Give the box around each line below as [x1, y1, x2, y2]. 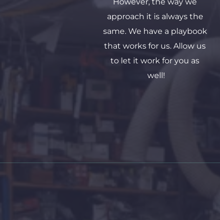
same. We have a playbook [103, 26, 207, 36]
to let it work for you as [110, 55, 199, 65]
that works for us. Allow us [104, 41, 206, 51]
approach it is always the [107, 11, 203, 21]
